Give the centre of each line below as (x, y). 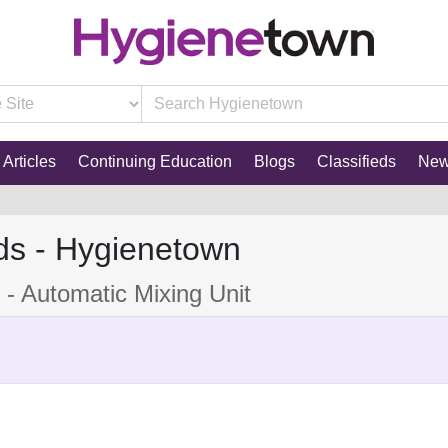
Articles (29, 162)
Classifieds (356, 162)
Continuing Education (154, 162)
